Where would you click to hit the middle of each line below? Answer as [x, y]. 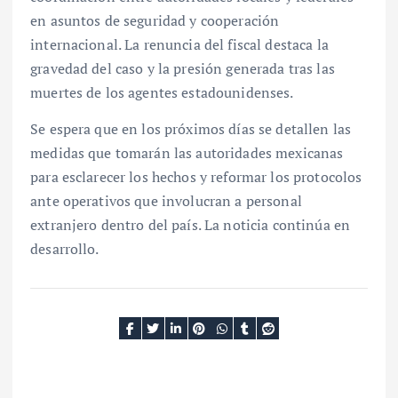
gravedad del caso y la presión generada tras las [183, 68]
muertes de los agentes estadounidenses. [162, 92]
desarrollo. [65, 248]
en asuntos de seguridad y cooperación [155, 20]
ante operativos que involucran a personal [166, 200]
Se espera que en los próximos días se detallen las [191, 128]
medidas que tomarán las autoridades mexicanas [187, 152]
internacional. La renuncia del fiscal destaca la [179, 44]
